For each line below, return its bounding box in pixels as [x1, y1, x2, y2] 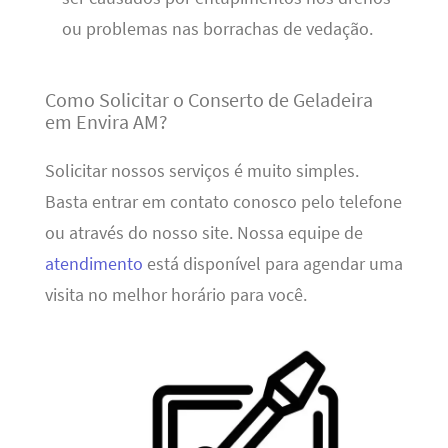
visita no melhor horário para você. [44, 283, 307, 306]
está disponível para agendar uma [142, 252, 403, 275]
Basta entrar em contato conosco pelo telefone [44, 190, 402, 213]
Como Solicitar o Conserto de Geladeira [44, 87, 373, 113]
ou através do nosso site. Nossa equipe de [44, 221, 363, 244]
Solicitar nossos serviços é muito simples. [44, 159, 359, 182]
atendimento [44, 252, 143, 275]
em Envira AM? [44, 109, 168, 135]
